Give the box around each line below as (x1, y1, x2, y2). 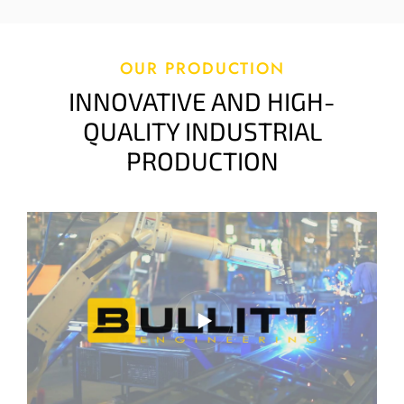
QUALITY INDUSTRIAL (82, 115, 322, 147)
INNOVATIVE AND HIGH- (69, 86, 335, 117)
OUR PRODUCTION (119, 57, 285, 81)
